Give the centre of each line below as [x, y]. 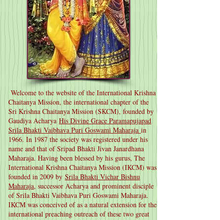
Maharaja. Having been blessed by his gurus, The [77, 158]
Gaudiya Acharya [34, 121]
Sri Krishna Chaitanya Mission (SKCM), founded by [81, 111]
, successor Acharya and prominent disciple [94, 186]
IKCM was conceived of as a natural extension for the [82, 205]
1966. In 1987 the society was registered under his [78, 139]
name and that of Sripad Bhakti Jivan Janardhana [76, 149]
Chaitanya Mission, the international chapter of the [79, 102]
